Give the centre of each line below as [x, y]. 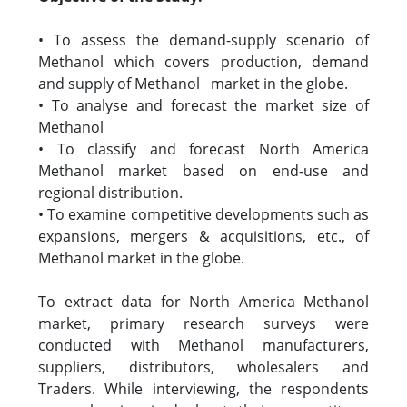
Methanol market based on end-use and [203, 171]
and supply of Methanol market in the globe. [193, 84]
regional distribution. [110, 193]
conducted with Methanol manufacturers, [203, 345]
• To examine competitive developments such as [203, 214]
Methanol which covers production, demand [203, 62]
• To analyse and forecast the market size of [203, 105]
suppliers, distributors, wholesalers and [203, 367]
